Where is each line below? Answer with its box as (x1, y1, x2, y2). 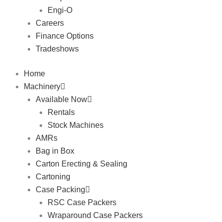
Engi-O (48, 6, 72, 14)
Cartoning (36, 172, 70, 181)
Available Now (36, 95, 87, 104)
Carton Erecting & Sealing (36, 160, 127, 168)
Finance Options (36, 32, 94, 40)
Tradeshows (36, 45, 79, 53)
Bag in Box (36, 147, 74, 155)
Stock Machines (48, 121, 104, 129)
